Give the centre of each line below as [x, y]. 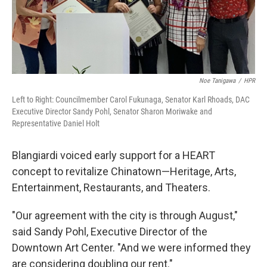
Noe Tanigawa [217, 81]
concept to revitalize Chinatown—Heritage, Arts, [124, 172]
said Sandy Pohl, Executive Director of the [110, 232]
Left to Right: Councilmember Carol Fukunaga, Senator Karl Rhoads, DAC [131, 100]
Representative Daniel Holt [56, 124]
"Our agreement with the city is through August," [125, 216]
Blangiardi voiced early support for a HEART [114, 156]
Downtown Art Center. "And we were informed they [131, 248]
